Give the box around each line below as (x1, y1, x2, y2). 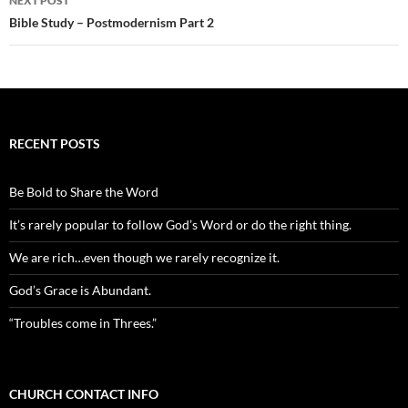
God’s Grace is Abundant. (9, 282, 151, 299)
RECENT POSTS (9, 136, 100, 152)
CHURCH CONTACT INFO (9, 386, 158, 403)
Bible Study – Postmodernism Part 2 (9, 15, 214, 31)
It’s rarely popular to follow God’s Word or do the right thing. (9, 217, 352, 233)
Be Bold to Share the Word (9, 184, 158, 200)
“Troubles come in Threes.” (9, 315, 157, 331)
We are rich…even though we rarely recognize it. (9, 250, 280, 266)
